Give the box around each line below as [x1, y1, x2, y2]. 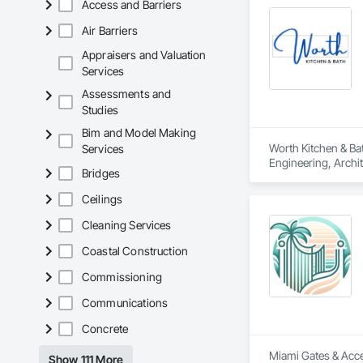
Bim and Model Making [82, 126, 197, 140]
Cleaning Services [82, 218, 172, 233]
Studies [82, 103, 119, 117]
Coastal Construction [82, 244, 188, 258]
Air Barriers [82, 23, 138, 38]
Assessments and [82, 87, 172, 101]
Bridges [82, 166, 121, 181]
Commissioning [82, 270, 162, 284]
